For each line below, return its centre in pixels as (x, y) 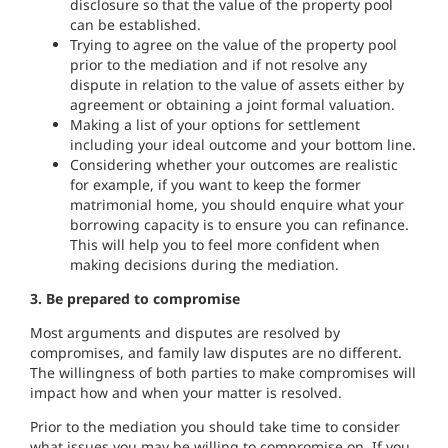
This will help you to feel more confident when (225, 244)
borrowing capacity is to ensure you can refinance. (239, 224)
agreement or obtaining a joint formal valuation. (232, 104)
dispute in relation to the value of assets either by (237, 84)
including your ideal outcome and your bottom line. (243, 144)
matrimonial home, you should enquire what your (237, 204)
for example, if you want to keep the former (215, 184)
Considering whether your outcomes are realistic (234, 164)
